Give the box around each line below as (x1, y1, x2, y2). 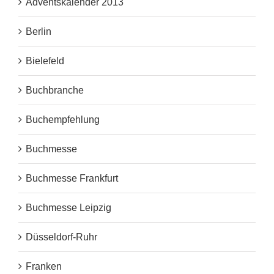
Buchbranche (26, 85, 84, 96)
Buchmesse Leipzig (26, 202, 111, 213)
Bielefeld (26, 56, 64, 67)
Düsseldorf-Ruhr (26, 232, 97, 243)
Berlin (26, 26, 51, 37)
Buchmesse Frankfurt (26, 173, 118, 184)
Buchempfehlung (26, 114, 100, 125)
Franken (26, 261, 62, 272)
